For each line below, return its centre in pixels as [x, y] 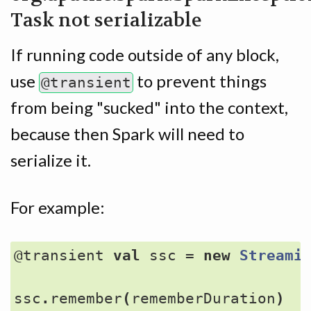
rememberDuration [203, 298]
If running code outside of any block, [145, 54]
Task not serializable [106, 20]
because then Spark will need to [127, 133]
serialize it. [51, 160]
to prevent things [200, 81]
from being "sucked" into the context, [149, 107]
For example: [58, 207]
